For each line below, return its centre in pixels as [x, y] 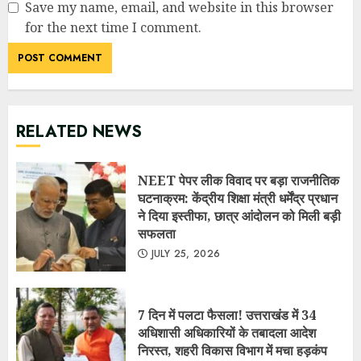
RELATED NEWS [79, 131]
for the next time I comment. [113, 27]
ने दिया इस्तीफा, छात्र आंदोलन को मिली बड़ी [239, 216]
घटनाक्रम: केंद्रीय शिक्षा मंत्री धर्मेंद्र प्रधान [238, 198]
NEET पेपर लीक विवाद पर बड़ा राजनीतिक [239, 180]
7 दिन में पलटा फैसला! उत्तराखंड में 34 [227, 315]
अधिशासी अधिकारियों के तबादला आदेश [227, 332]
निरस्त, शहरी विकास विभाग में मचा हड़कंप [232, 350]
